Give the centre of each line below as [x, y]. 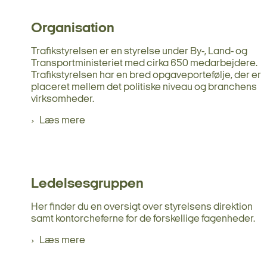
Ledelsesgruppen [87, 184]
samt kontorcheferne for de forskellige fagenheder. [143, 219]
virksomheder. [63, 99]
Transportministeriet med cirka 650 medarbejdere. [144, 63]
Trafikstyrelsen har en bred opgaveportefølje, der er [146, 75]
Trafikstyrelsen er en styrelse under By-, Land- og [139, 51]
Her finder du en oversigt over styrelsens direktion [142, 207]
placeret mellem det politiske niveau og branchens [144, 87]
